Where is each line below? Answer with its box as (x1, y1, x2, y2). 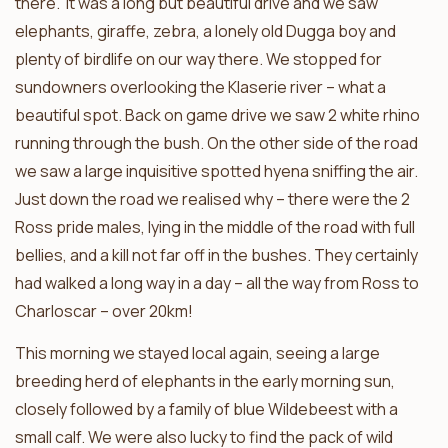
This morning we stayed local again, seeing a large (15, 341, 380, 364)
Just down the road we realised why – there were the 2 (15, 187, 410, 210)
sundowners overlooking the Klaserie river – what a (15, 75, 386, 98)
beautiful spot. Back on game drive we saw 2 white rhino (15, 103, 420, 126)
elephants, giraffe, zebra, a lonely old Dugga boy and (15, 19, 396, 42)
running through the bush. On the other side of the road (15, 131, 418, 154)
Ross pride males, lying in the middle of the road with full (15, 215, 415, 238)
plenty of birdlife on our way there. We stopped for (15, 47, 382, 70)
